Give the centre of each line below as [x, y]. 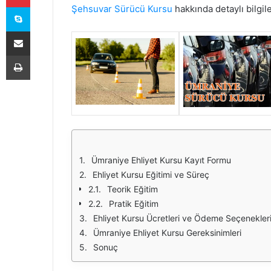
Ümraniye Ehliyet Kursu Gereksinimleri [167, 232]
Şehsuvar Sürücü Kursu [122, 9]
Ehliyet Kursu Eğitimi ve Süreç [151, 174]
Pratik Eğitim [134, 203]
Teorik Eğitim [132, 189]
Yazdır [41, 55]
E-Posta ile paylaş [41, 31]
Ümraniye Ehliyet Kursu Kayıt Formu [161, 160]
